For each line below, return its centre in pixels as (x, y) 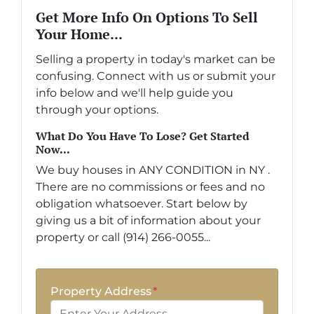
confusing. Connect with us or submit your (156, 76)
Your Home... (79, 34)
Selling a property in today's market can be (156, 60)
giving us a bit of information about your (148, 221)
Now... (53, 150)
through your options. (97, 110)
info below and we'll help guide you (135, 93)
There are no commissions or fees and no (150, 187)
